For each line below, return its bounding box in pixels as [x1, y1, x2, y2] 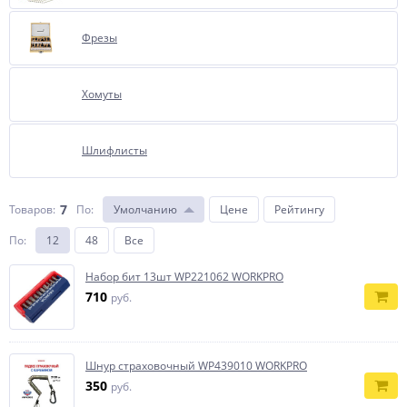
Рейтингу [274, 202, 324, 217]
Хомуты [82, 86, 122, 102]
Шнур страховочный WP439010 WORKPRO [85, 358, 307, 373]
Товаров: [9, 202, 55, 217]
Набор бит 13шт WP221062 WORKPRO [85, 269, 283, 284]
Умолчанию [114, 202, 177, 217]
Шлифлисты [82, 143, 147, 158]
